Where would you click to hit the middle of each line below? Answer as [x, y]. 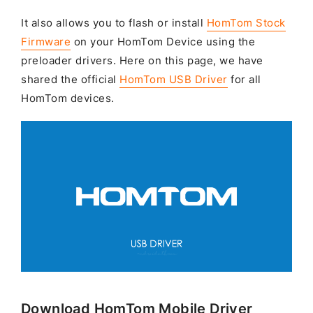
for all [244, 80]
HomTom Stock [246, 23]
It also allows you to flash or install [114, 23]
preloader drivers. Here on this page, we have [142, 61]
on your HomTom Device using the [163, 42]
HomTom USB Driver [174, 80]
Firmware [46, 42]
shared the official [70, 80]
